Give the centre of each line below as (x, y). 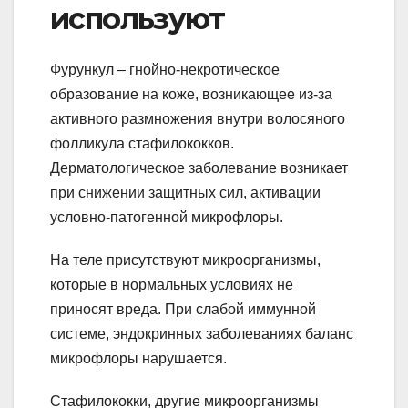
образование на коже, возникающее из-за (191, 95)
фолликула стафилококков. (142, 144)
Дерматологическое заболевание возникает (199, 168)
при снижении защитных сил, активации (185, 193)
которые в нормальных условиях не (172, 285)
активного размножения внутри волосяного (198, 119)
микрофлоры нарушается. (138, 359)
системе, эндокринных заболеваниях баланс (202, 334)
